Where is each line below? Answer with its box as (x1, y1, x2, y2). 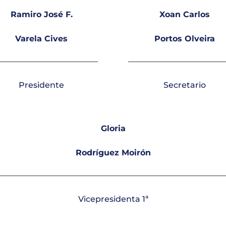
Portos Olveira (154, 33, 215, 43)
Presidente (19, 80, 65, 90)
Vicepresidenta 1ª (78, 194, 148, 204)
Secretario (163, 80, 206, 90)
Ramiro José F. (10, 9, 73, 19)
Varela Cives (15, 33, 68, 43)
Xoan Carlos (159, 9, 210, 19)
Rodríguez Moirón (75, 147, 151, 157)
